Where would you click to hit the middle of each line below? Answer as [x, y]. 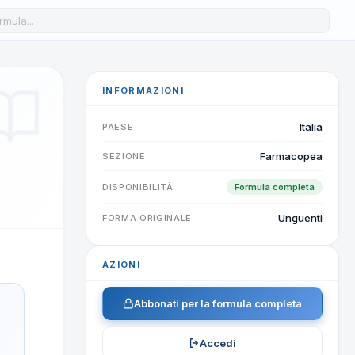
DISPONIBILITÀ [138, 187]
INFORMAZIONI [143, 90]
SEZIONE [124, 156]
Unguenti [300, 218]
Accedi [218, 343]
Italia [311, 127]
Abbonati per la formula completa [218, 303]
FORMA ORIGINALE [147, 218]
